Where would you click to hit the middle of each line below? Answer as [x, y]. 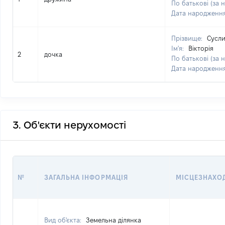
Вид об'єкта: [64, 220]
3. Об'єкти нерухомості [69, 125]
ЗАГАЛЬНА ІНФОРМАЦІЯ [86, 177]
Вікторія [201, 48]
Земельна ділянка [114, 220]
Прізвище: [188, 38]
